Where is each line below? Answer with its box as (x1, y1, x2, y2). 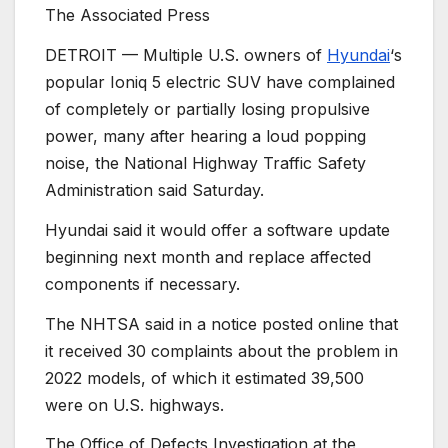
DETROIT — (45, 45, 143, 66)
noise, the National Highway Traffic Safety (45, 153, 366, 174)
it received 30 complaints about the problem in (45, 340, 398, 361)
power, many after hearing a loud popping (45, 126, 366, 147)
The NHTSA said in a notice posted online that (45, 313, 398, 334)
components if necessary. (45, 273, 240, 294)
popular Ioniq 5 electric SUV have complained (45, 72, 395, 93)
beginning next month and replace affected (45, 246, 371, 267)
